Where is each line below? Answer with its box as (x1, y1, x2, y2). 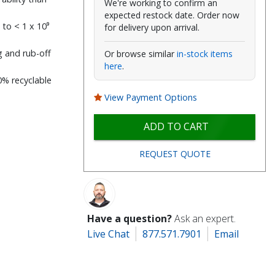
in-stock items (177, 47, 233, 60)
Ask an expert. (174, 212, 236, 226)
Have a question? (87, 212, 172, 226)
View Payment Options (104, 91, 198, 103)
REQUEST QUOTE (139, 147, 211, 160)
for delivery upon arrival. (104, 21, 200, 33)
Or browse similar (104, 47, 177, 60)
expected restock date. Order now (104, 9, 240, 21)
